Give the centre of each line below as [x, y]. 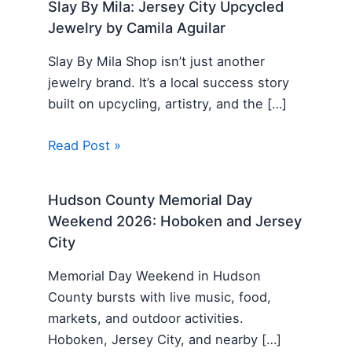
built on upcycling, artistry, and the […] [168, 104]
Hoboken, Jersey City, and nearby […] [165, 340]
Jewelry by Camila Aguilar [137, 27]
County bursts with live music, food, [160, 297]
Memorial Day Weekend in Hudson [155, 276]
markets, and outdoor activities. [146, 319]
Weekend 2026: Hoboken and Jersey [175, 220]
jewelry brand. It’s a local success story [169, 83]
